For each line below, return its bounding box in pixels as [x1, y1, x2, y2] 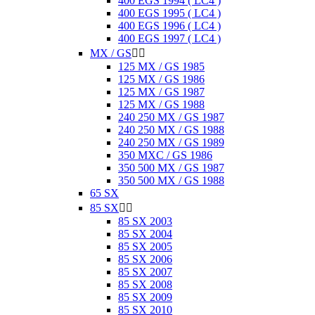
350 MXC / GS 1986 [118, 149, 212, 161]
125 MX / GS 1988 [118, 98, 205, 110]
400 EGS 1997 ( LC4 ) [118, 32, 221, 44]
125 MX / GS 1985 [118, 60, 205, 72]
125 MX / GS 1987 [118, 86, 205, 98]
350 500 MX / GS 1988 [118, 174, 224, 186]
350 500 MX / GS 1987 [118, 162, 224, 174]
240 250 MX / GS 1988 [118, 124, 224, 136]
